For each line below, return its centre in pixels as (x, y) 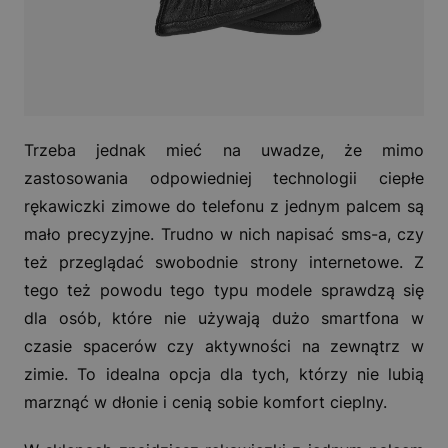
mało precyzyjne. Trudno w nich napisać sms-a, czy (224, 233)
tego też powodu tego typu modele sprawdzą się (224, 289)
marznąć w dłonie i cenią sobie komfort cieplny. (205, 401)
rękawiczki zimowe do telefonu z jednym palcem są (224, 205)
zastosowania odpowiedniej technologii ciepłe (224, 177)
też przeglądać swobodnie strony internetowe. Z (224, 261)
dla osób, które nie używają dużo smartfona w (224, 317)
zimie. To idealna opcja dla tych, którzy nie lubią (224, 373)
